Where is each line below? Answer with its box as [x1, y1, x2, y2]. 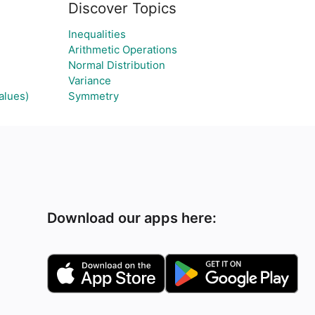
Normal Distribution [67, 58, 165, 72]
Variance [67, 74, 111, 87]
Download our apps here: [47, 210, 217, 226]
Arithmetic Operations [67, 43, 177, 56]
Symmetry [67, 89, 119, 103]
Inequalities [67, 27, 126, 41]
